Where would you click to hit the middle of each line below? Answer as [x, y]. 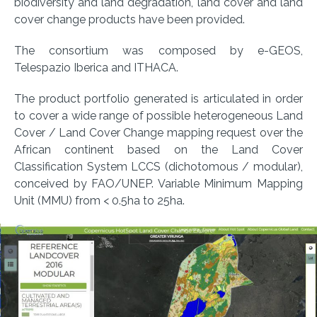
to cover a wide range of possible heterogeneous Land [158, 116]
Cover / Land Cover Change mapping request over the [158, 133]
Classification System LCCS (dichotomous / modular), [158, 167]
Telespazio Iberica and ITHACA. [96, 68]
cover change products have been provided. [129, 20]
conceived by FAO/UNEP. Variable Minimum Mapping [158, 184]
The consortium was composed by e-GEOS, [158, 51]
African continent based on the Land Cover [158, 150]
